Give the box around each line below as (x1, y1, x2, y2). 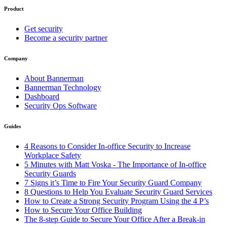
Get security (24, 24, 63, 33)
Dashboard (24, 92, 59, 101)
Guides (4, 123, 21, 129)
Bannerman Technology (24, 83, 101, 92)
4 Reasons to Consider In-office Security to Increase (24, 141, 191, 150)
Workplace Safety (24, 150, 81, 160)
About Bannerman (24, 73, 84, 83)
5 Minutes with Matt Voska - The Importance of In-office (24, 160, 206, 169)
